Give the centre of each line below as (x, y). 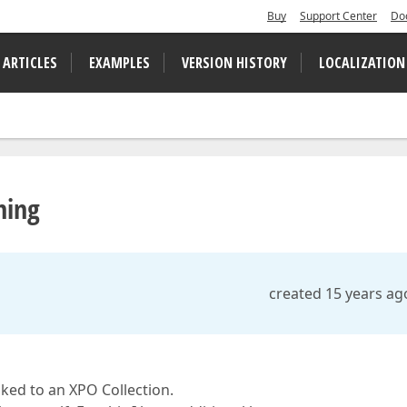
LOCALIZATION (362, 63)
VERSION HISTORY (234, 63)
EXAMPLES (119, 63)
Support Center (338, 16)
